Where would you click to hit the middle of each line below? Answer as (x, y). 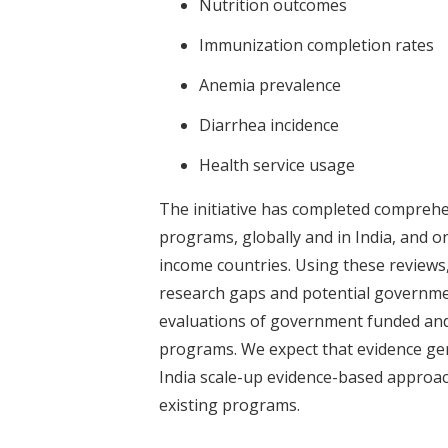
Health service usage (277, 164)
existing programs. (229, 404)
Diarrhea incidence (269, 124)
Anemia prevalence (270, 84)
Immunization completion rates (316, 44)
